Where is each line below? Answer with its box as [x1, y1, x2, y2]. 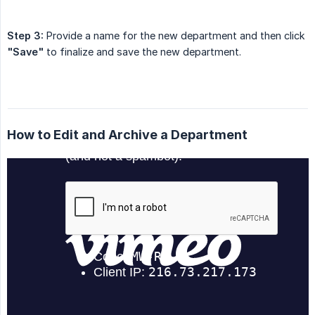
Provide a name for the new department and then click [44, 30, 305, 42]
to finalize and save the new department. [44, 46, 241, 58]
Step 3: [7, 30, 44, 42]
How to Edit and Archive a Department [7, 127, 247, 143]
